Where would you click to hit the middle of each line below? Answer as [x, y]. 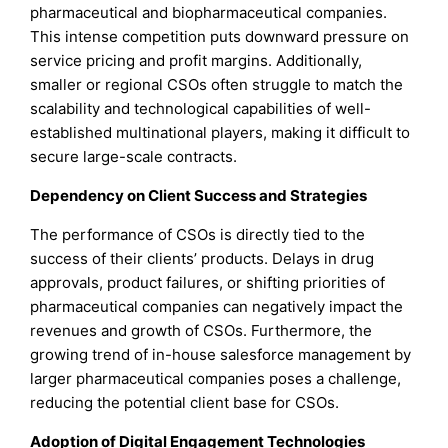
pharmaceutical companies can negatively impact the [217, 306]
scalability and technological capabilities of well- [201, 108]
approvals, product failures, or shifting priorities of [208, 282]
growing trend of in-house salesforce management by [221, 354]
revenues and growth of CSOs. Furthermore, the [201, 330]
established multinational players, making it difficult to [220, 132]
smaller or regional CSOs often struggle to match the [217, 84]
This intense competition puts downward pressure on [220, 36]
